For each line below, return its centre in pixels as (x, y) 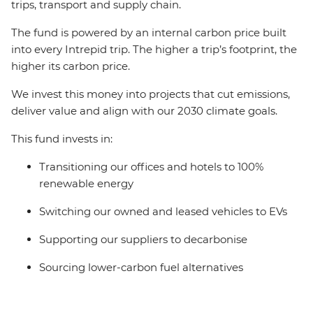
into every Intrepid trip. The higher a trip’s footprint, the (154, 49)
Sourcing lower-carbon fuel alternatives (141, 267)
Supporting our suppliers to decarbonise (143, 239)
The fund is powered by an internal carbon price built (149, 32)
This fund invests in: (64, 139)
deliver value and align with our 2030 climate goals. (146, 111)
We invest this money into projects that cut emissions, (151, 94)
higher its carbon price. (71, 66)
